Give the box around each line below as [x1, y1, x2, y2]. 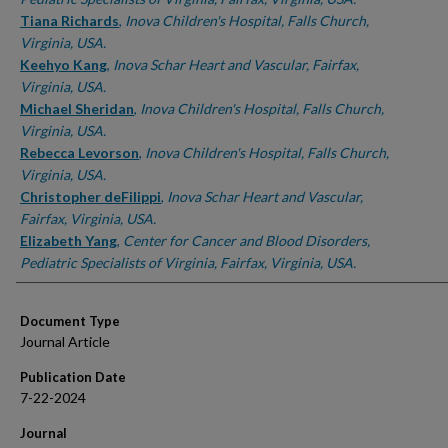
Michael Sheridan [20, 100, 134, 117]
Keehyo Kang [20, 56, 107, 73]
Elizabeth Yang [20, 232, 117, 249]
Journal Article [20, 333, 110, 350]
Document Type [20, 313, 120, 329]
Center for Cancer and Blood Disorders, [123, 232, 370, 249]
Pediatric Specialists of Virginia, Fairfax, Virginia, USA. [20, 254, 356, 271]
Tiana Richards [20, 12, 119, 29]
